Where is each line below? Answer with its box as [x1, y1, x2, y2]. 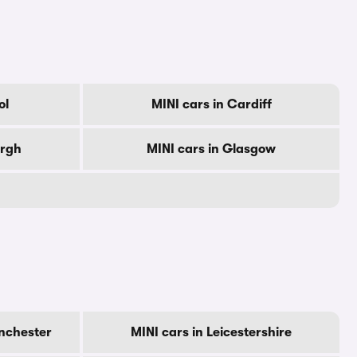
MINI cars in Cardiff [151, 97, 272, 112]
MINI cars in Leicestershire [131, 325, 292, 339]
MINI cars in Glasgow [147, 142, 276, 156]
